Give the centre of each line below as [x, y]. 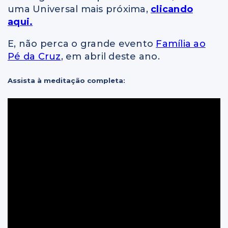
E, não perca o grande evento [82, 44]
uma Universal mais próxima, [79, 9]
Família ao [181, 44]
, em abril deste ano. [110, 57]
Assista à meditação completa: [66, 81]
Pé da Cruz [34, 57]
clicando [172, 9]
